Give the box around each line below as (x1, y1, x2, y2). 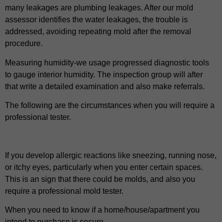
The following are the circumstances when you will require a (5, 101, 215, 110)
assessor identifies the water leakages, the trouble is (5, 15, 188, 24)
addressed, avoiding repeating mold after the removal (5, 27, 191, 36)
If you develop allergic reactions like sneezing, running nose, (5, 151, 217, 160)
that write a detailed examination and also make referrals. (5, 82, 205, 91)
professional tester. (5, 112, 71, 121)
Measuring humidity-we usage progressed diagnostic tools (5, 58, 209, 67)
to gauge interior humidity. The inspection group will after (5, 70, 203, 79)
